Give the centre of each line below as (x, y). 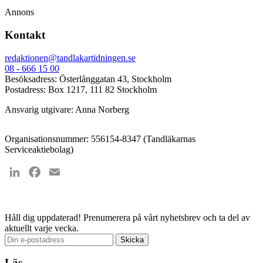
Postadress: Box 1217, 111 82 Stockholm (81, 89)
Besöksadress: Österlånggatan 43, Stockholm (88, 79)
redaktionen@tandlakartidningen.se (70, 58)
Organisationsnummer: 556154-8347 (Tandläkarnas (100, 139)
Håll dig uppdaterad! (43, 217)
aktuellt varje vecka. (42, 228)
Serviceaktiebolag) (39, 149)
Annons (19, 12)
